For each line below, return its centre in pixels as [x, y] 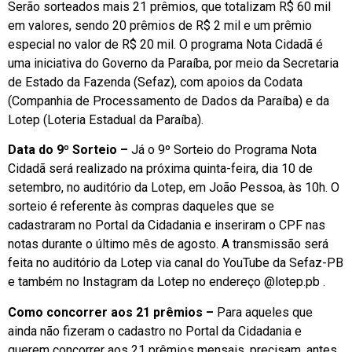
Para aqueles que [263, 312]
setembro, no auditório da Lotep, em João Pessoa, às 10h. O [174, 188]
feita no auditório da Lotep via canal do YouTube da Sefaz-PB [176, 263]
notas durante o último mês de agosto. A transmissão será [168, 244]
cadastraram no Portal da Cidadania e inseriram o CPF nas [167, 225]
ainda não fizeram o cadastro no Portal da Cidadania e [155, 331]
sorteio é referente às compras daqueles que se [141, 207]
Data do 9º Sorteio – [68, 150]
